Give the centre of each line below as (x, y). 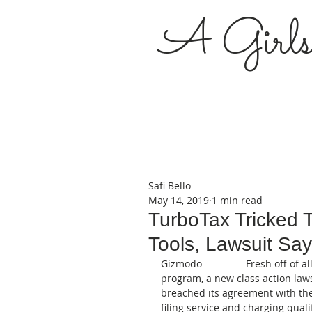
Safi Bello (170, 186)
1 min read (237, 200)
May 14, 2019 (179, 200)
